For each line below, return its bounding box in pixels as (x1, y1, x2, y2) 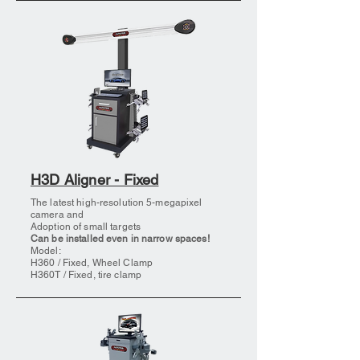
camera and (31, 209, 84, 220)
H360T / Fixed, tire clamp (31, 269, 141, 280)
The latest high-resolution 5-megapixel (31, 197, 202, 208)
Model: (31, 245, 61, 256)
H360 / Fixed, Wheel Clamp (31, 257, 153, 268)
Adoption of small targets (31, 221, 141, 232)
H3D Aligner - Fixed (31, 171, 159, 188)
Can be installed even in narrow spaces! (31, 233, 210, 244)
